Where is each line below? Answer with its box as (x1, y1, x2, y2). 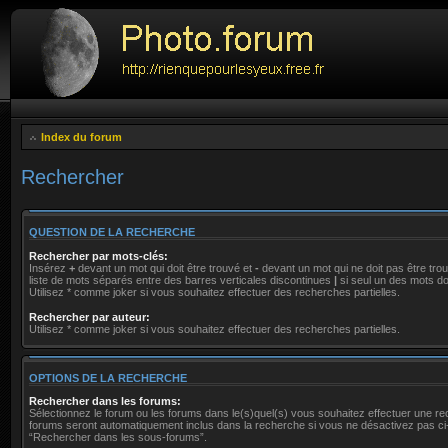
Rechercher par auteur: (29, 310, 150, 323)
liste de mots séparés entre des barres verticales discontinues (29, 273, 334, 286)
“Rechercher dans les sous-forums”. (29, 431, 207, 443)
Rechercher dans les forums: (29, 395, 181, 407)
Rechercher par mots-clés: (29, 249, 168, 262)
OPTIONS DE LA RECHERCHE (29, 371, 187, 384)
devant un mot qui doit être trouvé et (75, 261, 255, 274)
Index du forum (41, 131, 122, 143)
